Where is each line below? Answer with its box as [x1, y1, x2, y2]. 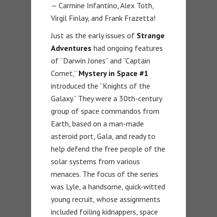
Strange [137, 30, 165, 40]
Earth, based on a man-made [51, 118, 144, 128]
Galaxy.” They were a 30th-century [51, 93, 162, 103]
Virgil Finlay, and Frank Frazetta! [51, 13, 155, 23]
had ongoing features [92, 43, 163, 53]
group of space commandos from [51, 106, 159, 116]
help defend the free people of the [51, 143, 165, 154]
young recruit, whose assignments [51, 194, 160, 204]
